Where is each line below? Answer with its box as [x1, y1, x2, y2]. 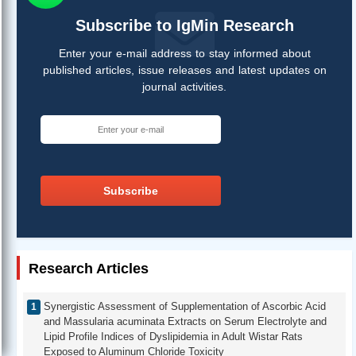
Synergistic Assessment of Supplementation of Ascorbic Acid [44, 300, 326, 312]
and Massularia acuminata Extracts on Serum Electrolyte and [44, 315, 327, 327]
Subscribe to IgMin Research [75, 17, 294, 35]
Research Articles [29, 261, 149, 277]
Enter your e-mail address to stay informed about [58, 47, 311, 60]
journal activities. [142, 80, 226, 94]
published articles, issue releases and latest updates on [42, 64, 327, 77]
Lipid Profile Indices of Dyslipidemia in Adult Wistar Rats [44, 330, 303, 342]
